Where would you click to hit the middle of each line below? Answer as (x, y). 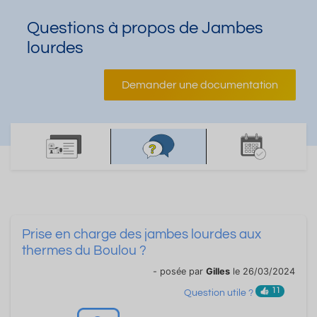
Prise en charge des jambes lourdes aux (142, 234)
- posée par (179, 271)
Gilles (218, 271)
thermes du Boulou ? (84, 250)
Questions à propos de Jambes (145, 28)
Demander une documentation (200, 85)
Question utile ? (220, 293)
